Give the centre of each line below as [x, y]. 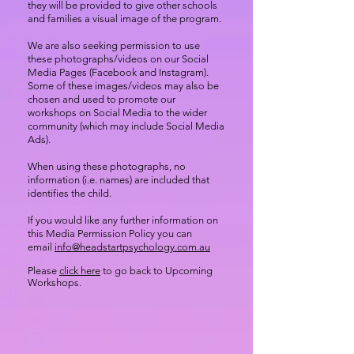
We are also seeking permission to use [114, 45]
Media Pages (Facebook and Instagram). [118, 72]
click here [80, 271]
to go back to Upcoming [156, 271]
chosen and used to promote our [102, 99]
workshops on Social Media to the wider [117, 113]
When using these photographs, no [107, 166]
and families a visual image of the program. [126, 19]
